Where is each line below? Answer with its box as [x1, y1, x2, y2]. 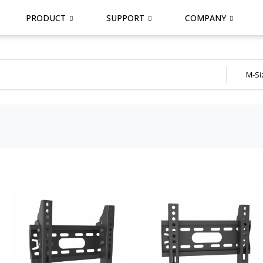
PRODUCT [25, 12, 66, 23]
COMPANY [184, 12, 226, 23]
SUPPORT [106, 12, 144, 23]
